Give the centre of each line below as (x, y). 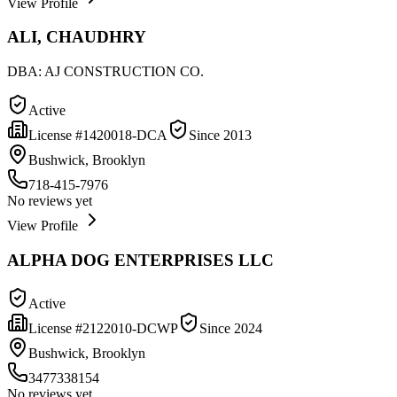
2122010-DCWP (130, 328)
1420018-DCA (125, 136)
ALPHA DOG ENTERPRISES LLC (140, 260)
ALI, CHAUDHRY (77, 37)
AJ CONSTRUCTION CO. (124, 72)
